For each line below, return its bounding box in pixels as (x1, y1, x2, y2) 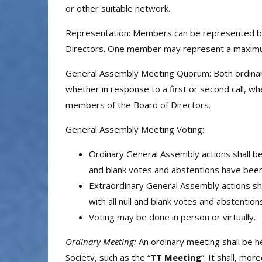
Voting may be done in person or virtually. (89, 211, 256, 223)
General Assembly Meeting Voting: (65, 123, 204, 136)
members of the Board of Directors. (65, 99, 211, 111)
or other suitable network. (65, 2, 170, 15)
